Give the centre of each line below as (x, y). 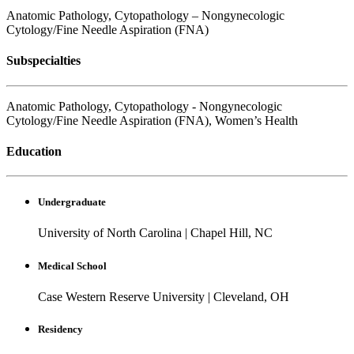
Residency (60, 329)
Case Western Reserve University (121, 296)
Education (34, 151)
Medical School (72, 265)
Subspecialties (43, 61)
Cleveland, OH (251, 296)
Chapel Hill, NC (232, 233)
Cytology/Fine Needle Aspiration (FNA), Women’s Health (152, 120)
